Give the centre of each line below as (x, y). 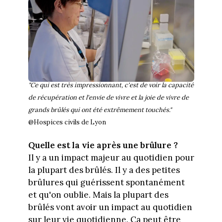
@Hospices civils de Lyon (67, 122)
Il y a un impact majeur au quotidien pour (111, 158)
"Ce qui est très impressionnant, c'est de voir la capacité (111, 85)
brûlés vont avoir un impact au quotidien (110, 207)
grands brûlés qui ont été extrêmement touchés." (100, 110)
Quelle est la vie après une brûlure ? (103, 145)
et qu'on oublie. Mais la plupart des (98, 195)
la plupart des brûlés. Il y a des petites (104, 170)
